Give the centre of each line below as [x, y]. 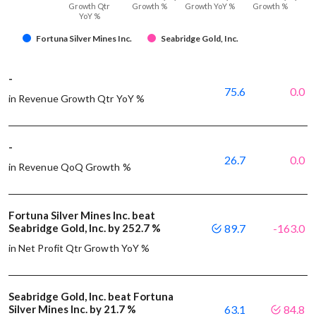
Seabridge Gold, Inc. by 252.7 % [85, 228]
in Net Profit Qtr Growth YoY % [79, 248]
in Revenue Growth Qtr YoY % [77, 99]
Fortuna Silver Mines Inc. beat [82, 215]
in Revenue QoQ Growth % [70, 167]
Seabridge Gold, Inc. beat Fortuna [91, 297]
